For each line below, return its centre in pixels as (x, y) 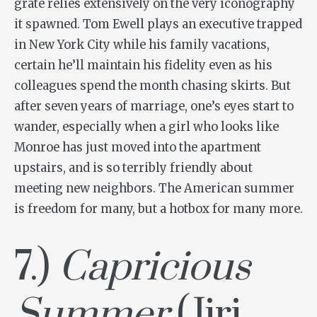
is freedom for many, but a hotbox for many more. (158, 209)
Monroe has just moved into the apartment (138, 147)
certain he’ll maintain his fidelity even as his (143, 65)
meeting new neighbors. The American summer (154, 188)
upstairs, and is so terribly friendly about (133, 168)
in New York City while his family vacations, (142, 45)
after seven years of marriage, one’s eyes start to (154, 106)
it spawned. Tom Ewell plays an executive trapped (158, 24)
